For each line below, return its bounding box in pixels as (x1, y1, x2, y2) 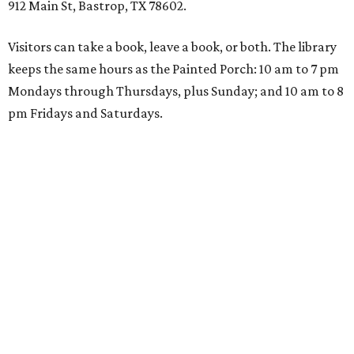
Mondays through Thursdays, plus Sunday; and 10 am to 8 (8, 83, 344, 99)
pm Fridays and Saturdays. (8, 105, 163, 121)
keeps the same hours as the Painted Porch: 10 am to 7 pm (8, 61, 339, 77)
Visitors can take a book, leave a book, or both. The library (8, 39, 337, 55)
